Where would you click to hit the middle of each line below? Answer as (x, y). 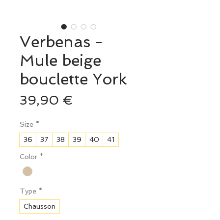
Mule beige (60, 61)
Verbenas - (61, 42)
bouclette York (73, 79)
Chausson (40, 206)
